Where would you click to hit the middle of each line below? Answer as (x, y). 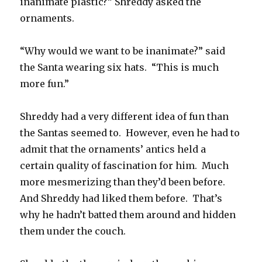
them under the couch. (73, 231)
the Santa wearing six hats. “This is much (120, 68)
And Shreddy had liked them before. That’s (121, 199)
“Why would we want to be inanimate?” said (123, 51)
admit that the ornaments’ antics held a (113, 149)
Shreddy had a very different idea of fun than (125, 117)
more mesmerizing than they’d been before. (124, 182)
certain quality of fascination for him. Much (125, 166)
